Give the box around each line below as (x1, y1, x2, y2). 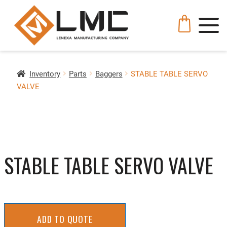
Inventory (29, 68, 61, 79)
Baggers (95, 68, 123, 79)
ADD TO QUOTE (37, 212, 93, 226)
